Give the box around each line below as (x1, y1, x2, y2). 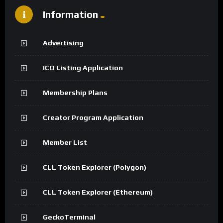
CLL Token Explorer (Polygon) (43, 163, 146, 172)
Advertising (43, 39, 84, 47)
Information (43, 8, 98, 20)
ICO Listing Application (43, 64, 123, 72)
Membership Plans (43, 89, 108, 97)
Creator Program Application (43, 113, 143, 122)
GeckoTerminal (43, 213, 96, 222)
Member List (43, 138, 87, 147)
